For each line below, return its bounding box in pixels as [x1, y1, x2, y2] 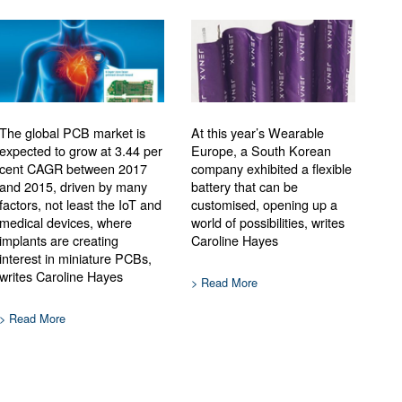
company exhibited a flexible [190, 159, 352, 179]
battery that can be [190, 177, 298, 197]
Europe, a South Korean [190, 141, 331, 161]
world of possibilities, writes [190, 213, 345, 232]
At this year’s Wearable [190, 123, 324, 143]
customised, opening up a [190, 195, 337, 214]
